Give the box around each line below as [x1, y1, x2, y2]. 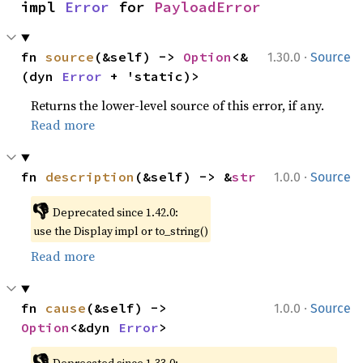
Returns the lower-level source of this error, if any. [31, 96, 325, 115]
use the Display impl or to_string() [33, 223, 209, 240]
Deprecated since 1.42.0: [52, 204, 178, 221]
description [45, 169, 135, 186]
